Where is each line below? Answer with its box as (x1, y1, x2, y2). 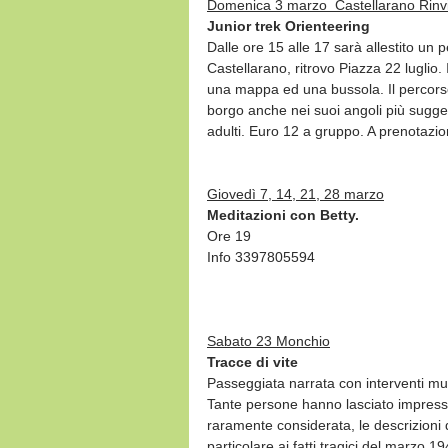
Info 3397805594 (207, 248, 315, 265)
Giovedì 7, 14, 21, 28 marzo (207, 185, 384, 202)
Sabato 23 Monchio (207, 332, 330, 349)
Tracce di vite (207, 353, 298, 370)
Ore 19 (207, 227, 251, 244)
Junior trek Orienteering (207, 17, 370, 34)
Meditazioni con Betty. (207, 206, 359, 223)
